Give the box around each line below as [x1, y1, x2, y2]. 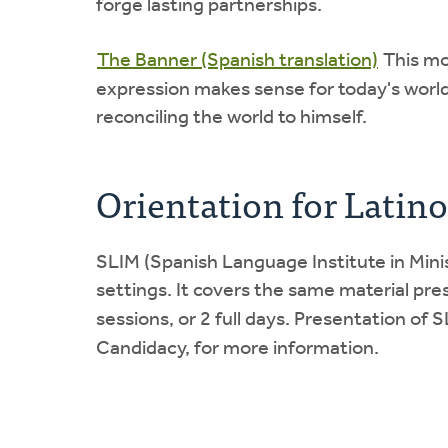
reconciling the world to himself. [96, 107, 367, 128]
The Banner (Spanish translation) [97, 50, 378, 71]
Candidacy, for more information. [96, 338, 379, 359]
